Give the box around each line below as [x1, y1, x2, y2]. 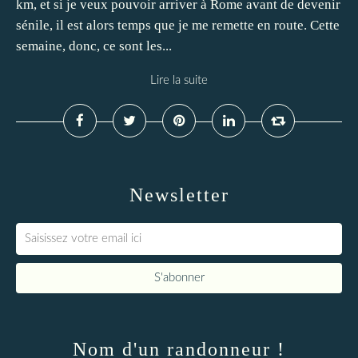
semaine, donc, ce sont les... [16, 38, 172, 54]
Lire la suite [150, 74, 208, 86]
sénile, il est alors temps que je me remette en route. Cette [16, 18, 340, 33]
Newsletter [129, 185, 229, 205]
